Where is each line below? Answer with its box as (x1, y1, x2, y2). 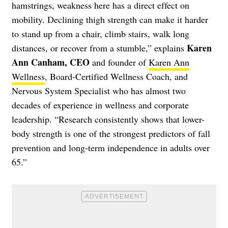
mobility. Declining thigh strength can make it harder (12, 13, 208, 25)
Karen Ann (149, 55, 189, 68)
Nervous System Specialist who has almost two (12, 84, 186, 97)
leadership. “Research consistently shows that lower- (12, 112, 205, 125)
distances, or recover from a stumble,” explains (12, 41, 187, 54)
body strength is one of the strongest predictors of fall (12, 127, 210, 139)
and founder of (90, 55, 149, 68)
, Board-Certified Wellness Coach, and (45, 70, 188, 82)
